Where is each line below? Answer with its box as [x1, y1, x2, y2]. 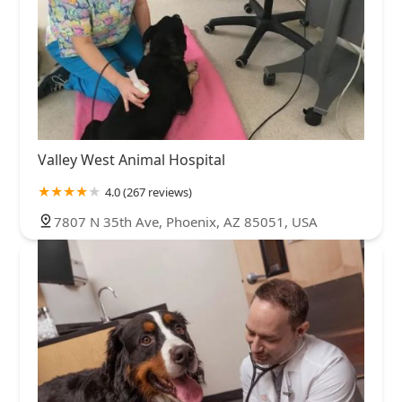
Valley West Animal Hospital [38, 150, 225, 170]
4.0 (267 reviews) [105, 184, 192, 201]
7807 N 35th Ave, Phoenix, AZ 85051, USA [54, 213, 318, 232]
